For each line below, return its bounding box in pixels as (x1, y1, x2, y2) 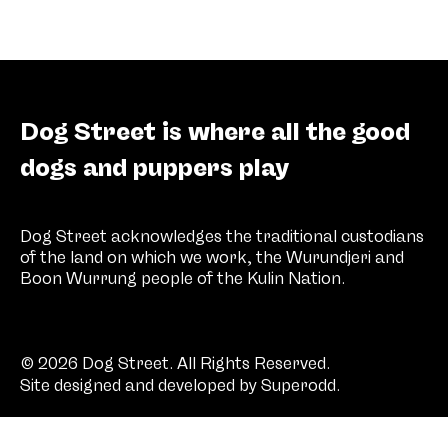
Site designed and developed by (20, 376, 261, 396)
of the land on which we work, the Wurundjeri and (20, 248, 404, 268)
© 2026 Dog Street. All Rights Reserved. (20, 354, 330, 374)
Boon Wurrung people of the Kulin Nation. (20, 269, 345, 289)
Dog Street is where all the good (20, 117, 410, 147)
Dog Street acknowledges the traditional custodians (20, 227, 424, 247)
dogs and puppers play (20, 153, 289, 183)
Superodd (261, 376, 336, 396)
